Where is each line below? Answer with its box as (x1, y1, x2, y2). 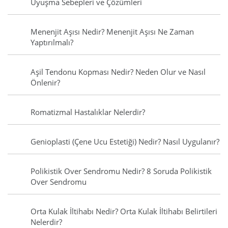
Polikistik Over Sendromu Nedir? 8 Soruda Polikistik (31, 166, 212, 177)
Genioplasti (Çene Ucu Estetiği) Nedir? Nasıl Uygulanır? (31, 136, 219, 147)
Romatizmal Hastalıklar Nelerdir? (31, 107, 145, 118)
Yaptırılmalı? (31, 37, 73, 48)
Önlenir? (31, 77, 60, 88)
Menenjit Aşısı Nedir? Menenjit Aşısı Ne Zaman (31, 26, 194, 37)
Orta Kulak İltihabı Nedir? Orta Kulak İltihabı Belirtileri (31, 206, 217, 217)
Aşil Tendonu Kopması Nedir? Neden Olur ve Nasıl (31, 67, 206, 77)
